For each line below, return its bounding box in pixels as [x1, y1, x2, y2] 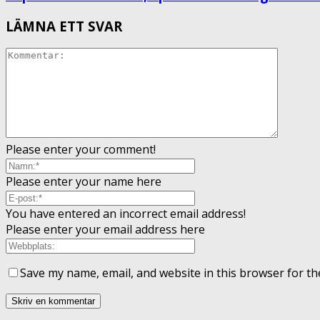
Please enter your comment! [6, 141, 156, 158]
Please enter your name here [6, 174, 161, 190]
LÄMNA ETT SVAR [6, 16, 122, 35]
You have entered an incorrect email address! [6, 206, 246, 222]
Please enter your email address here [6, 221, 205, 238]
